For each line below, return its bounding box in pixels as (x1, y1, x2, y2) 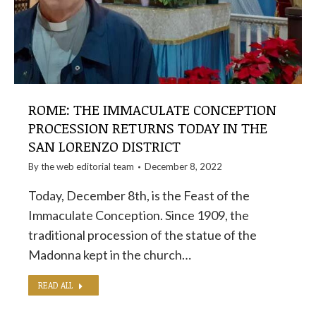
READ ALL (38, 279, 73, 291)
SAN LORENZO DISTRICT (28, 136, 181, 156)
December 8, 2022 (145, 161, 222, 172)
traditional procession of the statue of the (28, 227, 257, 243)
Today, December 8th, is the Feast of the (28, 188, 250, 203)
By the (28, 161, 56, 172)
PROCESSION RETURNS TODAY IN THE (28, 118, 267, 138)
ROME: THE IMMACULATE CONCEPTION (28, 99, 276, 119)
